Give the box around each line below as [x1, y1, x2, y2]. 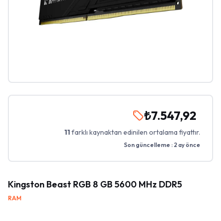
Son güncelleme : [124, 141, 174, 148]
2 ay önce [174, 141, 200, 148]
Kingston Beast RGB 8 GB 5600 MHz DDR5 [8, 179, 182, 190]
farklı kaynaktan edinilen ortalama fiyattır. [72, 128, 200, 137]
